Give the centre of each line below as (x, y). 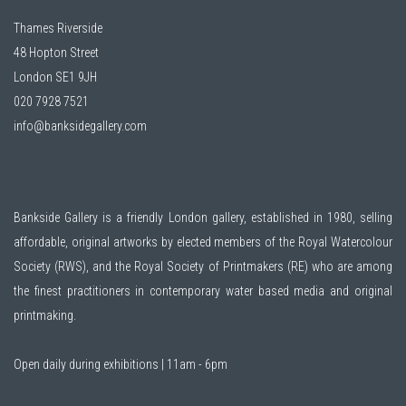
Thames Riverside (58, 28)
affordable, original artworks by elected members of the (156, 242)
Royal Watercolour (346, 242)
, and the (111, 266)
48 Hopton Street (56, 52)
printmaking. (48, 315)
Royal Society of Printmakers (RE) (221, 266)
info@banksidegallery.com (80, 126)
